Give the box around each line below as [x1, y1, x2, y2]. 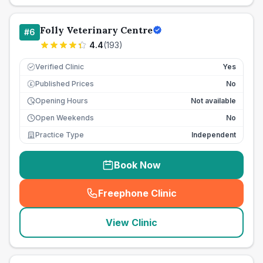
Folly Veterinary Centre [40, 24, 153, 36]
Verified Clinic [35, 62, 84, 71]
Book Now [114, 159, 161, 171]
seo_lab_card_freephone [134, 193, 251, 205]
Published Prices [35, 79, 94, 88]
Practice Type [35, 130, 84, 139]
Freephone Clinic [98, 187, 177, 199]
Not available [191, 96, 236, 105]
